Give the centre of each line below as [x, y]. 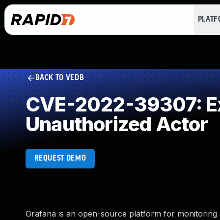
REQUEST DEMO [60, 158]
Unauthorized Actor [117, 124]
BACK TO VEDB [60, 78]
